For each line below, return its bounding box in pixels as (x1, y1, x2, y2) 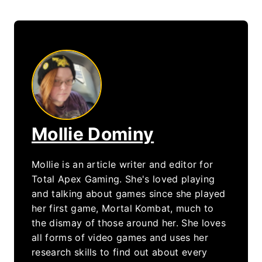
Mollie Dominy (32, 123, 154, 144)
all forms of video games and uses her (32, 231, 208, 243)
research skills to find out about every (32, 246, 208, 258)
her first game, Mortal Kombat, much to (32, 202, 214, 214)
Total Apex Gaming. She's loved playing (32, 173, 215, 185)
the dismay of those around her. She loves (32, 216, 226, 229)
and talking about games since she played (32, 187, 226, 199)
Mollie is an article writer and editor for (32, 158, 213, 170)
